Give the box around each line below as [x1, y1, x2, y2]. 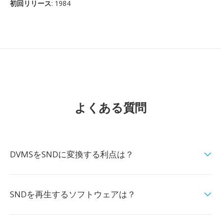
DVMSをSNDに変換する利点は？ [10, 148, 134, 160]
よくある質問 [74, 99, 147, 115]
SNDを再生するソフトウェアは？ [10, 188, 136, 200]
